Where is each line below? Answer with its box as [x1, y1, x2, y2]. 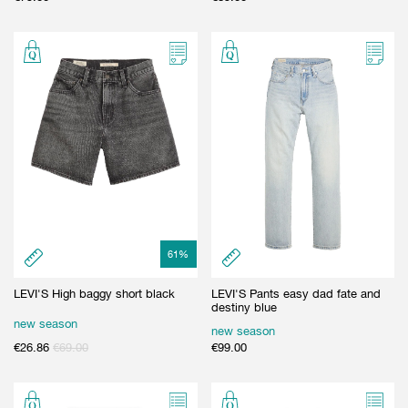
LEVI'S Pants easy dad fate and [210, 286, 381, 301]
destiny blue [210, 300, 277, 314]
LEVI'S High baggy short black [14, 286, 175, 301]
